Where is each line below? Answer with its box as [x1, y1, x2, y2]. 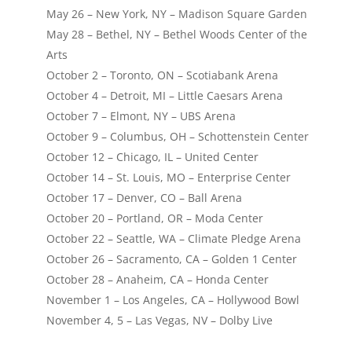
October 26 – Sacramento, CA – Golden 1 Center [46, 251, 303, 266]
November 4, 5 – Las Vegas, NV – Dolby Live [46, 312, 273, 328]
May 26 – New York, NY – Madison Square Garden [46, 5, 313, 21]
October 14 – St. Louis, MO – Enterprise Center [46, 169, 297, 185]
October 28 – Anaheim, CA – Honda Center [46, 271, 269, 287]
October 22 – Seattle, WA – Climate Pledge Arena [46, 230, 307, 246]
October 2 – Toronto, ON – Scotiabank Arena [46, 67, 284, 82]
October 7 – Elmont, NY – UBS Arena [46, 108, 242, 123]
